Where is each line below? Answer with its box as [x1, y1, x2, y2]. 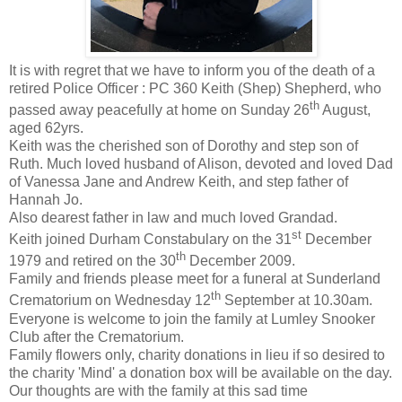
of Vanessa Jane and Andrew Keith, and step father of [9, 173, 348, 189]
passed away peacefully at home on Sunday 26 [9, 101, 310, 118]
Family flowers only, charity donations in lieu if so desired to [9, 346, 385, 363]
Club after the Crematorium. [9, 328, 184, 345]
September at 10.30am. [221, 293, 372, 309]
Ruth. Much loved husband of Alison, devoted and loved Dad [9, 155, 393, 171]
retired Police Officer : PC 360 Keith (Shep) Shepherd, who [9, 80, 381, 96]
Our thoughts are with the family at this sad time [9, 382, 308, 398]
